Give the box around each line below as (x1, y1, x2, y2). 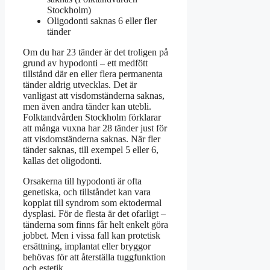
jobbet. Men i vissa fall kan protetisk (23, 230, 160, 240)
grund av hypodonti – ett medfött (23, 57, 148, 68)
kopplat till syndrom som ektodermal (23, 197, 162, 208)
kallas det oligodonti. (23, 155, 102, 166)
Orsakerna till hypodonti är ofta (23, 175, 142, 186)
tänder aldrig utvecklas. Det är (23, 79, 137, 90)
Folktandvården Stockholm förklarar (23, 111, 161, 122)
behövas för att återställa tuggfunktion (23, 251, 166, 262)
